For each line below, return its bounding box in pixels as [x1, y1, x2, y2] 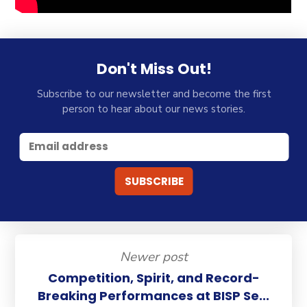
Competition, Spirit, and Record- [47, 269, 260, 287]
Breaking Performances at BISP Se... [38, 287, 269, 305]
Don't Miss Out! [96, 58, 212, 79]
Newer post [119, 247, 188, 266]
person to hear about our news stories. [62, 102, 246, 116]
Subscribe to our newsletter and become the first [36, 87, 271, 101]
